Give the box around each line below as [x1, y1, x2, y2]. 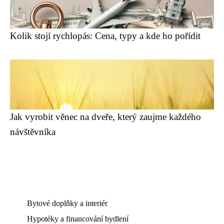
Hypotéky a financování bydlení [27, 214, 128, 223]
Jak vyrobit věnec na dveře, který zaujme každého [10, 111, 201, 122]
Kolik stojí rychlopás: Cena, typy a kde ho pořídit [10, 30, 200, 41]
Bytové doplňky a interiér [27, 199, 107, 207]
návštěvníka [10, 126, 55, 137]
